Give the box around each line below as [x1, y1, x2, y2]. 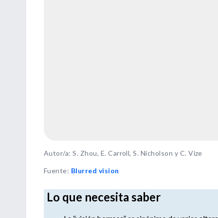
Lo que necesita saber [47, 189, 161, 204]
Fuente [44, 166, 67, 175]
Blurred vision [71, 166, 119, 175]
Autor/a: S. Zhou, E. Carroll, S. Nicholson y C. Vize [44, 148, 202, 157]
